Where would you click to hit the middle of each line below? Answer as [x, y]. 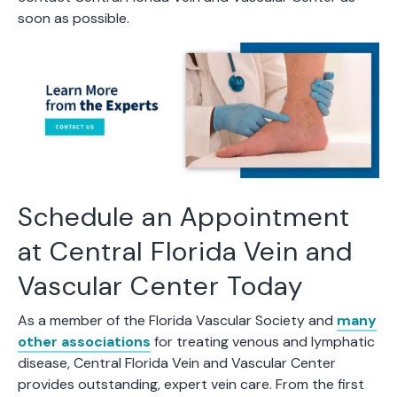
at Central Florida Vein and [186, 251]
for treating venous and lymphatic [263, 341]
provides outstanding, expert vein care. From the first [191, 384]
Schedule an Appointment [184, 216]
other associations [84, 341]
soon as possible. [74, 18]
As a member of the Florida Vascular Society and [177, 320]
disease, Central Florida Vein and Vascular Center [177, 362]
